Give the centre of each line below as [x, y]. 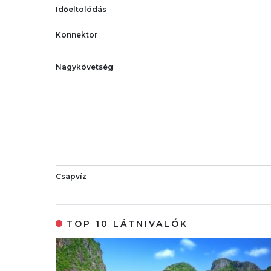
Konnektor [77, 34]
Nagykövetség [84, 67]
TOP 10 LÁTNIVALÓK [128, 224]
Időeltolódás [81, 9]
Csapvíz [71, 176]
